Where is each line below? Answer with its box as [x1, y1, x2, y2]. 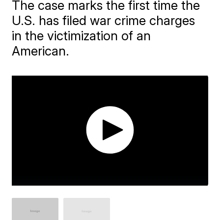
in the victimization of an [12, 28, 151, 43]
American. [12, 43, 70, 58]
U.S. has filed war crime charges [12, 13, 195, 28]
